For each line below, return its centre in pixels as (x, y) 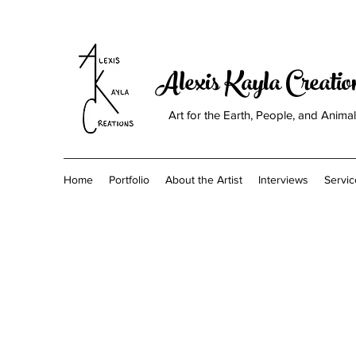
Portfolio (129, 180)
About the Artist (204, 180)
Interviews (283, 180)
